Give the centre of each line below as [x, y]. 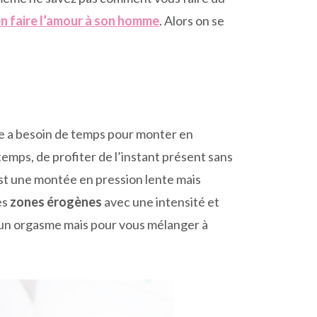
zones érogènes [56, 201]
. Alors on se [192, 20]
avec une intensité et [161, 201]
